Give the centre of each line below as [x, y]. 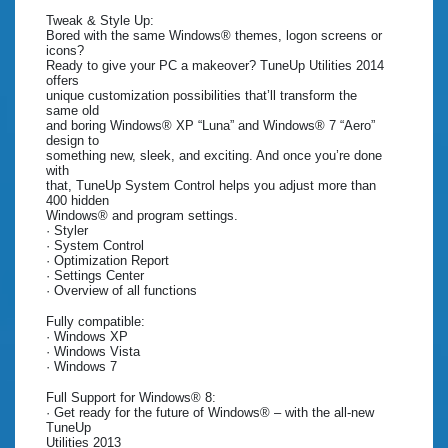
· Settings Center [95, 276]
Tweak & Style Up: [100, 21]
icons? [65, 51]
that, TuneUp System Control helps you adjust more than [211, 186]
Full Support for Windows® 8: [131, 398]
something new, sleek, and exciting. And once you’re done [214, 156]
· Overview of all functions [121, 291]
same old [72, 111]
